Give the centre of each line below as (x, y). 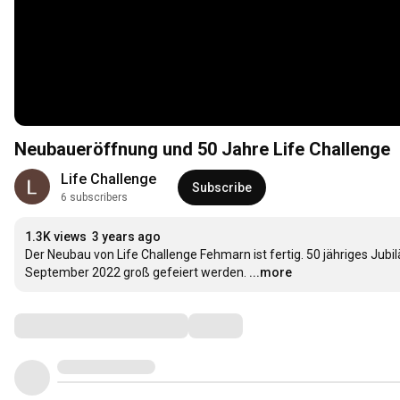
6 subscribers (94, 198)
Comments (58, 325)
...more (271, 273)
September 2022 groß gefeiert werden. (136, 273)
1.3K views (56, 237)
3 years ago (126, 237)
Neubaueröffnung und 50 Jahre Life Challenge (202, 150)
